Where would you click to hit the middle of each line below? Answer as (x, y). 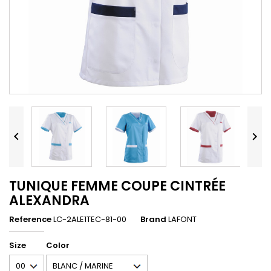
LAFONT (182, 219)
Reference (30, 219)
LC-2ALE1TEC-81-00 (90, 219)
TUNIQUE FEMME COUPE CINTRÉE (117, 186)
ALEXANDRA (49, 200)
